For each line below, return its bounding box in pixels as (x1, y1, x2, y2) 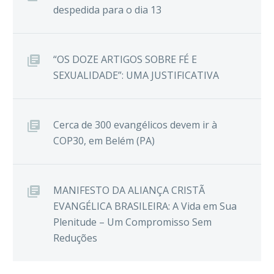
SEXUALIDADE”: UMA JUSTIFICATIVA (53, 68, 219, 83)
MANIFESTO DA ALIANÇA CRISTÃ (53, 183, 205, 198)
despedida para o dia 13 (53, 3, 161, 17)
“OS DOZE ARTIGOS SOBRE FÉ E (53, 53, 197, 67)
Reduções (53, 231, 97, 245)
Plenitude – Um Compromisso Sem (53, 215, 212, 229)
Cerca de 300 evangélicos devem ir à (53, 118, 217, 132)
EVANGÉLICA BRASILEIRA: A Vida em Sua (53, 199, 237, 213)
